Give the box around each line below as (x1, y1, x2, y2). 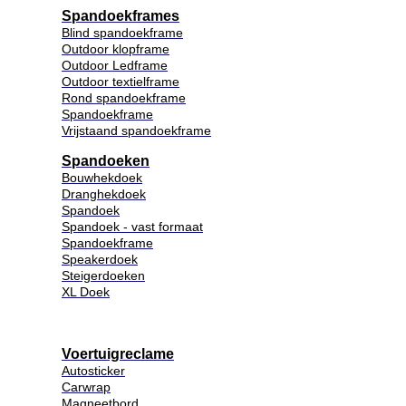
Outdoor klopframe (62, 41, 169, 56)
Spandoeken (62, 152, 150, 169)
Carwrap (62, 380, 111, 395)
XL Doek (62, 284, 110, 299)
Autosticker (62, 363, 125, 379)
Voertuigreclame (62, 346, 174, 362)
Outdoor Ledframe (62, 57, 168, 72)
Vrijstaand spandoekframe (62, 122, 211, 138)
